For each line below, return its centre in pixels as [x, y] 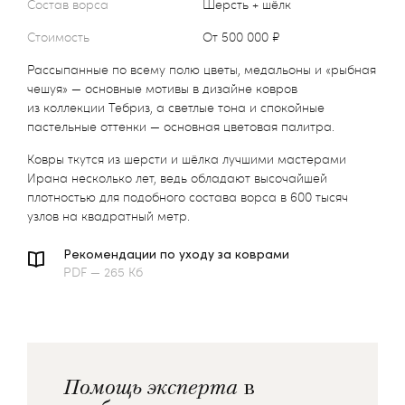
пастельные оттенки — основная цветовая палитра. [181, 126]
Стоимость [58, 36]
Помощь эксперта [151, 386]
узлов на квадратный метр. [108, 215]
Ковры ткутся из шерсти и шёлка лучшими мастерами [187, 158]
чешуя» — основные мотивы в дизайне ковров [162, 88]
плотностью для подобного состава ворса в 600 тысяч [188, 196]
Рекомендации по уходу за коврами [176, 253]
